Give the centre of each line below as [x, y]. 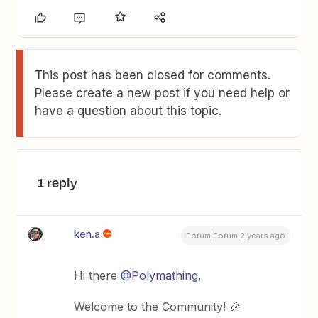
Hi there [98, 275]
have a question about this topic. [128, 111]
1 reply [58, 182]
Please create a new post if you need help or [163, 93]
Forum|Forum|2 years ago [235, 236]
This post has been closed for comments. [153, 75]
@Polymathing [160, 275]
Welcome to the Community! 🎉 [158, 307]
